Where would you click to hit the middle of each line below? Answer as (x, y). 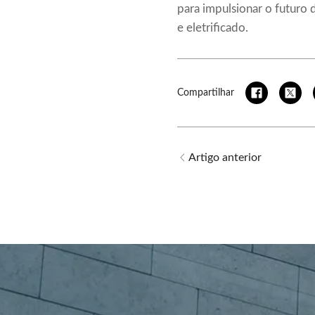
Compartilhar (206, 93)
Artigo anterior (225, 158)
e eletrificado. (213, 28)
